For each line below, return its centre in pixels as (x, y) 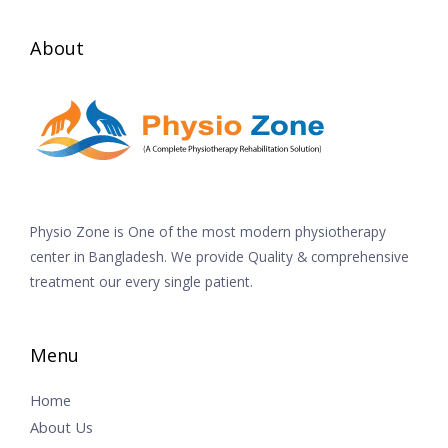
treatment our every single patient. (141, 281)
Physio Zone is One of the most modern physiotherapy (208, 231)
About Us (61, 427)
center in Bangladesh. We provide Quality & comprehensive (219, 256)
